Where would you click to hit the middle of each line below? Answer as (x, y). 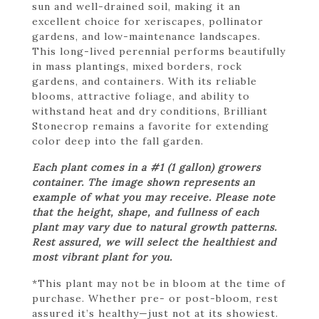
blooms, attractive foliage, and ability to (141, 96)
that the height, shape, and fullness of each (146, 212)
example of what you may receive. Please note (154, 197)
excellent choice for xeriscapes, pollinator (148, 21)
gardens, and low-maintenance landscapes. (146, 36)
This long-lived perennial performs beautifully (159, 51)
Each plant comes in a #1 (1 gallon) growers (146, 167)
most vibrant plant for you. (102, 257)
